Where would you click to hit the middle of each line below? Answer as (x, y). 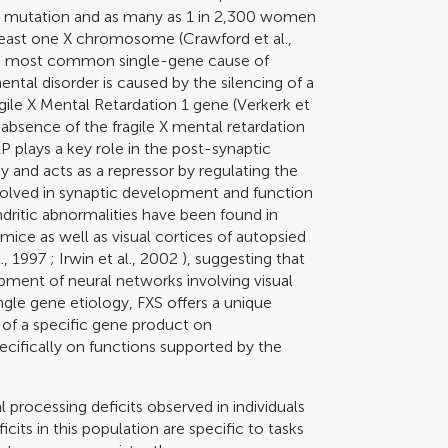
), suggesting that (242, 258)
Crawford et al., (238, 38)
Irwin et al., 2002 (119, 258)
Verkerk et (274, 104)
